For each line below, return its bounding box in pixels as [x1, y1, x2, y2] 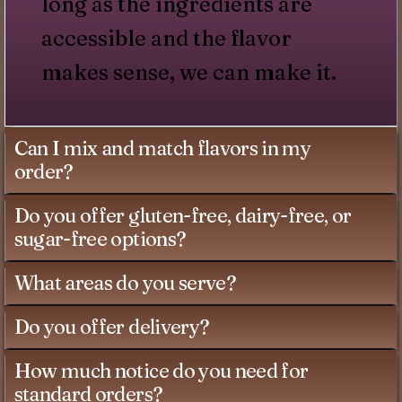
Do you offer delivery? [13, 314, 210, 340]
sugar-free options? [13, 226, 187, 252]
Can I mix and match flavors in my [13, 135, 310, 162]
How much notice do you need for [13, 358, 309, 384]
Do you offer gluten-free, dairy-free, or [13, 203, 352, 229]
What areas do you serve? [13, 270, 236, 296]
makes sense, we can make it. [40, 59, 336, 86]
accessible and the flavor [40, 25, 292, 52]
